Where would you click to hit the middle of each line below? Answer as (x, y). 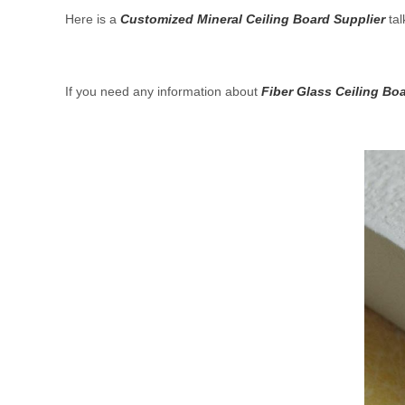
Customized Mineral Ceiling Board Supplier (253, 19)
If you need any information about (163, 91)
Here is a (93, 19)
